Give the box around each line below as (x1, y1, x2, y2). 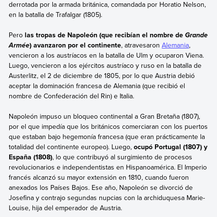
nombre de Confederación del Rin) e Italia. (8, 91, 134, 101)
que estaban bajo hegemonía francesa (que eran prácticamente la (8, 132, 205, 142)
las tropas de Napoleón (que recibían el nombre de (24, 30, 185, 40)
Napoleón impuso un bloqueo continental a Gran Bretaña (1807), (8, 111, 200, 122)
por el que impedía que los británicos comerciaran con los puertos (8, 122, 208, 132)
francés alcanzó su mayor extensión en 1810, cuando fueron (8, 172, 189, 183)
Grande (185, 31, 208, 40)
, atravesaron (121, 40, 162, 50)
